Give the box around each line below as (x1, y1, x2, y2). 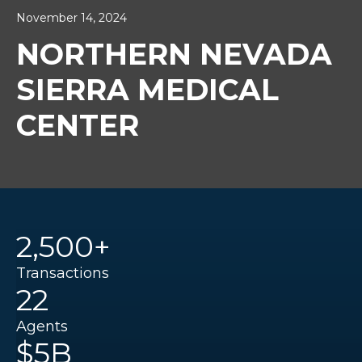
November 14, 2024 (16, 11, 127, 26)
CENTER (16, 107, 139, 144)
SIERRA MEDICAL (16, 72, 279, 108)
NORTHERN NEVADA (16, 36, 332, 73)
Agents (16, 318, 68, 336)
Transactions (16, 264, 109, 283)
